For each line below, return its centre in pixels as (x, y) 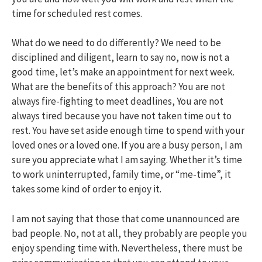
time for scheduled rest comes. (77, 13)
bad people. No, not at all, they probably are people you (130, 233)
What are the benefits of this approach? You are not (118, 87)
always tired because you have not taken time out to (122, 116)
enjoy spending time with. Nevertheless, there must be (127, 248)
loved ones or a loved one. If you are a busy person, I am (127, 145)
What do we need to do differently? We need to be (116, 43)
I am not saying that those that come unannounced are (126, 218)
